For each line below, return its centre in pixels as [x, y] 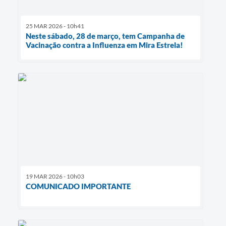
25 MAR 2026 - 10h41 [55, 26]
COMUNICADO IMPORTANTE [78, 186]
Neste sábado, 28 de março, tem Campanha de [105, 36]
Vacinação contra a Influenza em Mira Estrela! [104, 45]
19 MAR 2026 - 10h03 [55, 176]
